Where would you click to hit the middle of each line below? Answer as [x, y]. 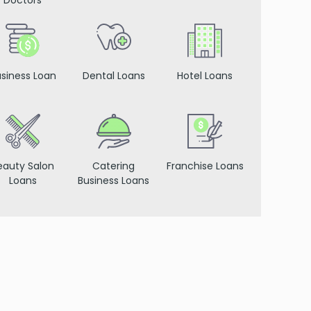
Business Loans [114, 180]
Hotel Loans [205, 76]
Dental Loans [114, 76]
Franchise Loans [205, 166]
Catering [114, 166]
